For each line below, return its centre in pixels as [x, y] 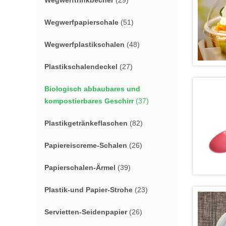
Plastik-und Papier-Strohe [89, 190]
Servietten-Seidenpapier [86, 212]
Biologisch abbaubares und [92, 89]
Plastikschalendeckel [81, 67]
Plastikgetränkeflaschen [86, 123]
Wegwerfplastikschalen [84, 44]
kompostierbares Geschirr [89, 101]
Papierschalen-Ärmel [80, 167]
